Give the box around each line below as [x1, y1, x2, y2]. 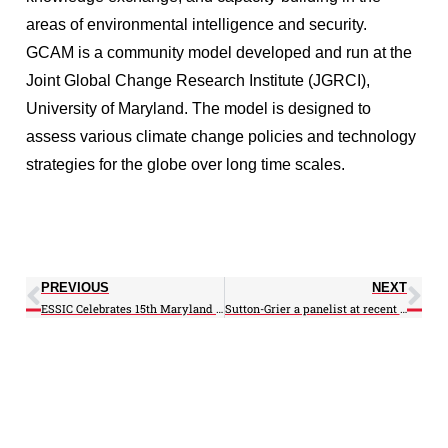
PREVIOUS [41, 279, 109, 295]
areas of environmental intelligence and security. [26, 15, 371, 33]
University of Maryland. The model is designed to [26, 99, 371, 117]
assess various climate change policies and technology [26, 127, 416, 145]
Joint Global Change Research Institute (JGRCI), [26, 71, 370, 89]
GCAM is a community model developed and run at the [26, 43, 412, 61]
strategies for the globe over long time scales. [26, 155, 349, 173]
